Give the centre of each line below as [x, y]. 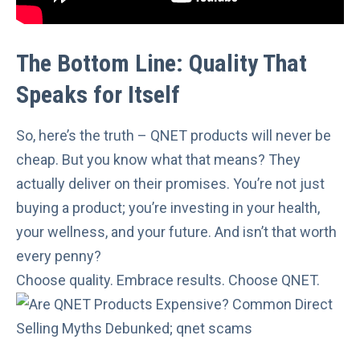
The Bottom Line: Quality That [162, 63]
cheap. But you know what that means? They [158, 159]
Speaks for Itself [98, 95]
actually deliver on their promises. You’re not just [170, 183]
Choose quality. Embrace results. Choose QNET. [168, 280]
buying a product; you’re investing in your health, [168, 207]
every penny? [59, 256]
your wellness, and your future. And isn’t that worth [176, 231]
